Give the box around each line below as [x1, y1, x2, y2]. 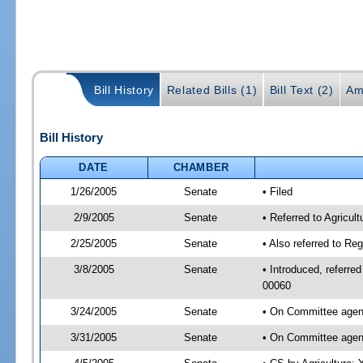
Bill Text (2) [269, 83, 334, 97]
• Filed [262, 185, 293, 198]
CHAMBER [173, 160, 230, 173]
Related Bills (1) [166, 83, 258, 97]
